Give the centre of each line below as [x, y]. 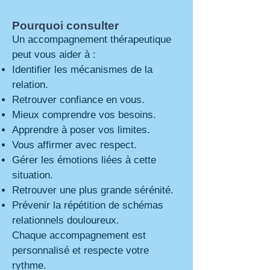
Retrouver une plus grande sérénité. [93, 190]
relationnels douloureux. [66, 220]
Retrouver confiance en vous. [78, 100]
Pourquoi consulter [67, 26]
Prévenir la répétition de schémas [88, 205]
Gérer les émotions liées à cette [84, 160]
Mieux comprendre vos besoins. [84, 115]
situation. [33, 175]
